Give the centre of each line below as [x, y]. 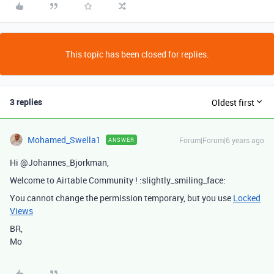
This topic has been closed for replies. [137, 54]
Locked [247, 198]
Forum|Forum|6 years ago [222, 140]
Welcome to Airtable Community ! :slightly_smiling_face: [118, 180]
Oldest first [233, 102]
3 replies [26, 102]
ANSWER [121, 140]
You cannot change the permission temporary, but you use [121, 198]
